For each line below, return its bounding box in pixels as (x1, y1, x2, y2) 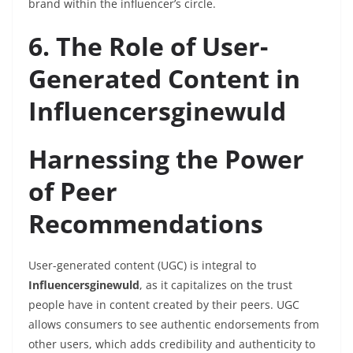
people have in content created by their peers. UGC (28, 297, 299, 313)
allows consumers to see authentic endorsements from (28, 317, 319, 333)
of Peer (28, 174, 117, 209)
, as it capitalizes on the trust (139, 277, 292, 293)
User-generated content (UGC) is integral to (28, 258, 256, 273)
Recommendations (28, 206, 263, 241)
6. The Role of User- (28, 29, 268, 64)
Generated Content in (28, 61, 300, 96)
